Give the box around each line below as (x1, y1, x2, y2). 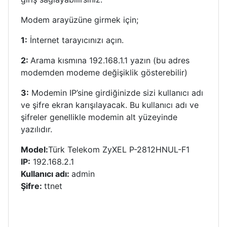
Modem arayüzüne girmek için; (21, 14, 138, 25)
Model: (21, 144, 48, 155)
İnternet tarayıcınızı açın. (27, 34, 124, 45)
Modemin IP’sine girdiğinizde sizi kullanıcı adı (29, 87, 203, 98)
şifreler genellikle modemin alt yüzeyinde (21, 111, 177, 122)
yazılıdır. (21, 124, 52, 134)
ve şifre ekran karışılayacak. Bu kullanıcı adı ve (21, 99, 199, 110)
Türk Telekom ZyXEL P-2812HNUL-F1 (48, 144, 190, 155)
